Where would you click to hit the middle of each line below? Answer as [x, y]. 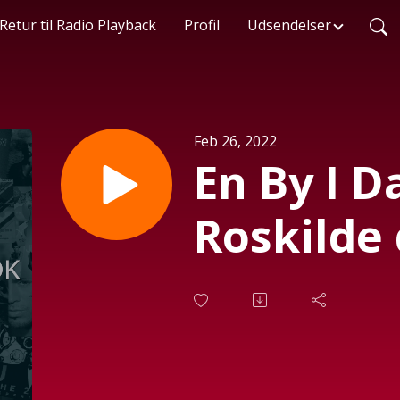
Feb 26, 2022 [235, 141]
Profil [201, 25]
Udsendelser [289, 25]
